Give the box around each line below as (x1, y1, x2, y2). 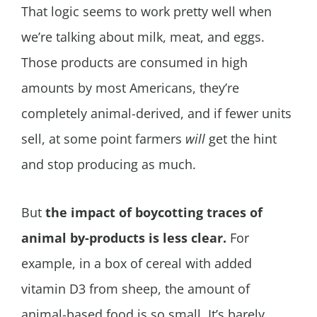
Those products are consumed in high (21, 53, 248, 71)
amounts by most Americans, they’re (21, 79, 239, 96)
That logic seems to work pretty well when (21, 2, 272, 20)
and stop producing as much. (21, 155, 196, 173)
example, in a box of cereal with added (21, 255, 252, 272)
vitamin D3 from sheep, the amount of (21, 280, 250, 298)
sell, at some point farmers (21, 129, 185, 147)
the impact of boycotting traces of (45, 204, 263, 221)
